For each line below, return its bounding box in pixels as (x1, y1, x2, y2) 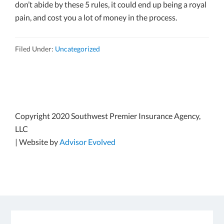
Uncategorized (55, 44, 100, 53)
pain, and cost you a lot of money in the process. (15, 12, 177, 22)
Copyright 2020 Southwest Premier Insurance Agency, (15, 111, 200, 121)
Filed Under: (15, 44, 55, 53)
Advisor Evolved (59, 137, 115, 147)
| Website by (15, 137, 59, 147)
